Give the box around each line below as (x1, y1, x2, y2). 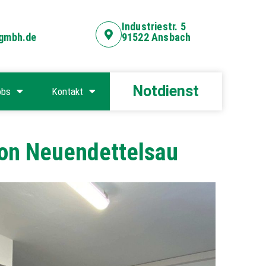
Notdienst (132, 83, 199, 100)
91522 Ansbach (121, 31, 191, 44)
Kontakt (52, 85, 84, 97)
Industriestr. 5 (121, 20, 186, 33)
